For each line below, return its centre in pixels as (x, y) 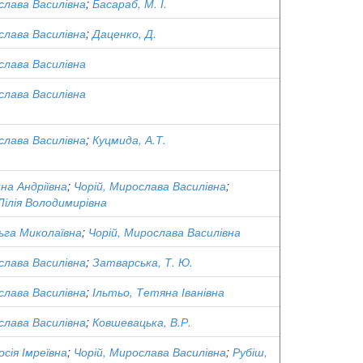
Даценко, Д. (124, 33)
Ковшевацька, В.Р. (142, 322)
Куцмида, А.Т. (129, 139)
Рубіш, (250, 352)
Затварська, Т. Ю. (143, 262)
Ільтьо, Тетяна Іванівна (158, 292)
